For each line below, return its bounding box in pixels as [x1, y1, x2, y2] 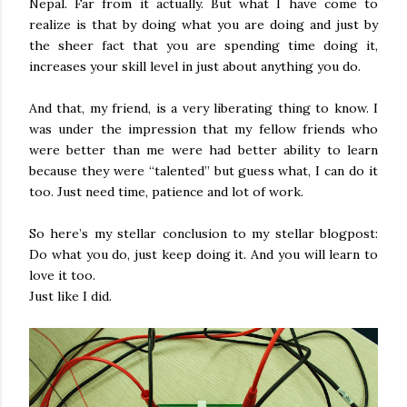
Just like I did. [29, 288, 112, 304]
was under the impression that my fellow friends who [29, 121, 378, 137]
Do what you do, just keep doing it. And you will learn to [29, 246, 378, 263]
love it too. [29, 267, 95, 283]
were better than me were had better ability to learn [29, 142, 378, 158]
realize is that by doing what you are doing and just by [29, 16, 378, 33]
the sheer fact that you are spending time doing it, [29, 37, 378, 54]
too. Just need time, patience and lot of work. [29, 184, 303, 200]
